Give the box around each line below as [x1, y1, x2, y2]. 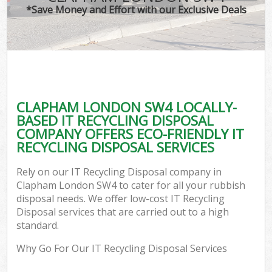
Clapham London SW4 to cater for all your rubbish [16, 178, 246, 192]
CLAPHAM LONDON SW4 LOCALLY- [16, 97, 237, 117]
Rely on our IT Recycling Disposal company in [16, 165, 222, 179]
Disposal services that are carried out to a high [16, 205, 229, 219]
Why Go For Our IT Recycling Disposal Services [16, 242, 228, 256]
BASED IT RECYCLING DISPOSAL [16, 110, 214, 130]
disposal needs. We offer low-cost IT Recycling [16, 192, 225, 206]
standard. [16, 219, 59, 233]
